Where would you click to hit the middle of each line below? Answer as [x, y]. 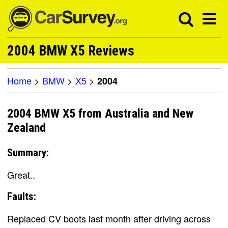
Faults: [22, 196]
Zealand [26, 128]
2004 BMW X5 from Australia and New [100, 114]
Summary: [28, 152]
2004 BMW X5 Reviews [71, 51]
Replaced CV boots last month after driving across [109, 218]
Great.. [21, 174]
